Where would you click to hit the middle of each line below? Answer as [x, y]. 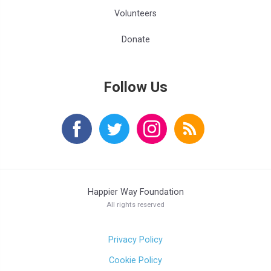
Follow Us [135, 87]
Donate [135, 39]
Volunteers [135, 13]
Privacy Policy [135, 240]
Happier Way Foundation [135, 192]
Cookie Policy [135, 260]
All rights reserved [135, 204]
